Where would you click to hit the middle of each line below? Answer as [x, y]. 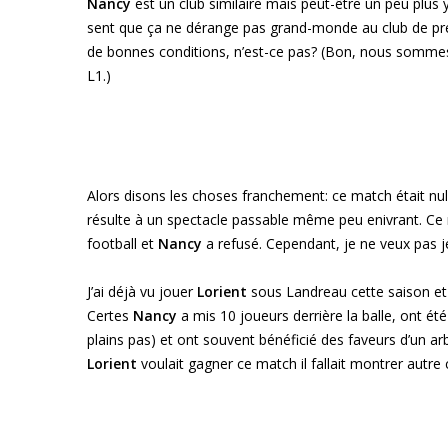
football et [122, 243]
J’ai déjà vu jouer [142, 291]
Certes [110, 315]
